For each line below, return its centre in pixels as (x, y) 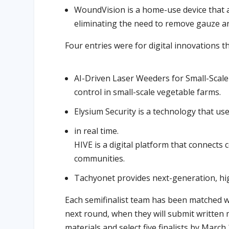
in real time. (97, 131)
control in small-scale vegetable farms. (148, 92)
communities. (100, 158)
